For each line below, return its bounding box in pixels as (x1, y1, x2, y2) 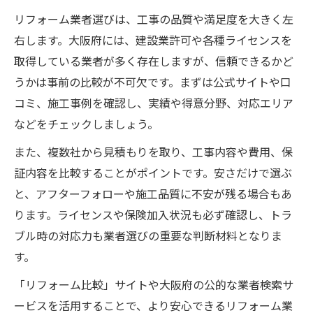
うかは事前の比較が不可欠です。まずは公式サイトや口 (14, 73, 291, 90)
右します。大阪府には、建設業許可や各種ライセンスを (14, 31, 292, 48)
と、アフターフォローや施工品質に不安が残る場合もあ (14, 184, 292, 202)
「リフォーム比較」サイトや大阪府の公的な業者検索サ (14, 275, 293, 293)
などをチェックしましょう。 (14, 115, 159, 132)
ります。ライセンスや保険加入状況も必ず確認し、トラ (14, 205, 292, 223)
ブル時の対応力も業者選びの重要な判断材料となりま (14, 226, 282, 244)
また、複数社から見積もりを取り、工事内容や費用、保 (14, 143, 293, 160)
